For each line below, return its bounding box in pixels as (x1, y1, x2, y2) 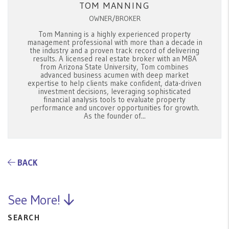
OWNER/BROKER (88, 13, 141, 23)
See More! (8, 191, 64, 208)
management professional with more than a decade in (27, 37, 202, 47)
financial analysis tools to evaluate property (43, 94, 186, 104)
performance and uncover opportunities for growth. (30, 102, 199, 112)
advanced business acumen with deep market (40, 70, 189, 80)
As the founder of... (83, 110, 146, 121)
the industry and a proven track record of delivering (30, 45, 199, 55)
